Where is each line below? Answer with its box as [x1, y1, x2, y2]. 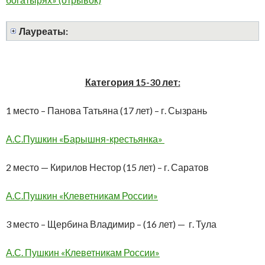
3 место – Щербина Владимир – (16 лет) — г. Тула [6, 218, 216, 230]
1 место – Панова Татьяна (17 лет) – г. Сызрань [6, 104, 207, 116]
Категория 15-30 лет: [85, 76, 180, 88]
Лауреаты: [19, 25, 68, 37]
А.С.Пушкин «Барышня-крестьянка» [6, 132, 164, 144]
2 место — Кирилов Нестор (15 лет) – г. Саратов [6, 161, 209, 173]
